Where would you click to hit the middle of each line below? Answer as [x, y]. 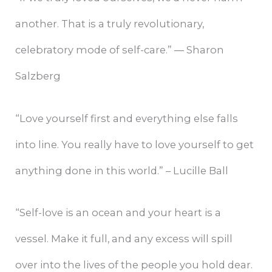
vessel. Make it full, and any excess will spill [124, 238]
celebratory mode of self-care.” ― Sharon [120, 50]
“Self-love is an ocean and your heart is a [118, 212]
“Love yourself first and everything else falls [127, 118]
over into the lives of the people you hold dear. [134, 264]
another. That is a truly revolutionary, [110, 24]
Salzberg [38, 76]
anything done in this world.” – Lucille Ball [122, 170]
